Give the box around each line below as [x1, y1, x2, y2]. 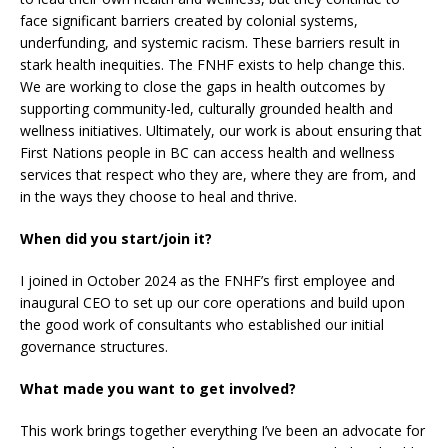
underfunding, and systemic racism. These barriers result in [20, 33, 400, 53]
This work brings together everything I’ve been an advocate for [20, 421, 425, 441]
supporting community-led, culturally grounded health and [20, 99, 393, 119]
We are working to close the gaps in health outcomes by [20, 77, 385, 97]
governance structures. [20, 337, 168, 357]
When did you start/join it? [20, 229, 212, 249]
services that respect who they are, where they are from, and [20, 165, 416, 185]
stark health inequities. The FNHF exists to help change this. [20, 55, 405, 75]
